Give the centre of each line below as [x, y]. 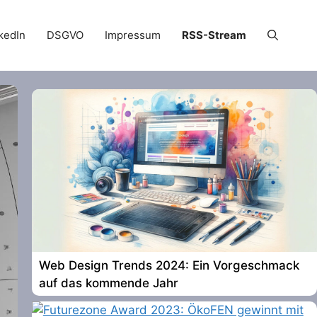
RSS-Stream [214, 35]
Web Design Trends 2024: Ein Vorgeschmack [169, 265]
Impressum [133, 35]
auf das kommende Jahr [108, 283]
